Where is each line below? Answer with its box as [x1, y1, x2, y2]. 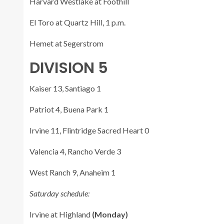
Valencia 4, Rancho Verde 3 [29, 146, 121, 156]
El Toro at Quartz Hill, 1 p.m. [29, 17, 125, 27]
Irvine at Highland [29, 209, 92, 219]
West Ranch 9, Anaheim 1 [29, 167, 115, 177]
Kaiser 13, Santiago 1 [29, 83, 101, 93]
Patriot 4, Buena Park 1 [29, 104, 108, 114]
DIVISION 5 [29, 57, 108, 78]
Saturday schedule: [29, 188, 89, 198]
